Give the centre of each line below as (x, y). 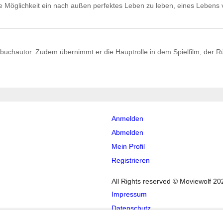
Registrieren (131, 161)
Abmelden (127, 133)
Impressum (129, 194)
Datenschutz (131, 208)
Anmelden (127, 119)
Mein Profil (128, 147)
